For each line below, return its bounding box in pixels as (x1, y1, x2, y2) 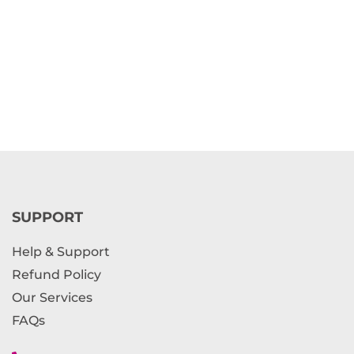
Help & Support (11, 244, 110, 260)
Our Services (11, 290, 92, 306)
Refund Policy (11, 267, 101, 283)
